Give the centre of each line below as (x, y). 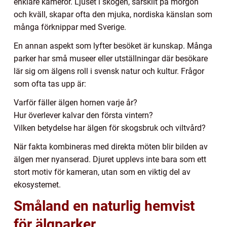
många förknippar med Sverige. (70, 27)
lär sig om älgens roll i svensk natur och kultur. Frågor (109, 71)
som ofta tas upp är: (50, 84)
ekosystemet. (37, 185)
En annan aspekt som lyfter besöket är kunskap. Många (113, 46)
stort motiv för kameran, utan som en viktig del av (102, 172)
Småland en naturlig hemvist (104, 206)
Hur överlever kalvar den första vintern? (83, 116)
